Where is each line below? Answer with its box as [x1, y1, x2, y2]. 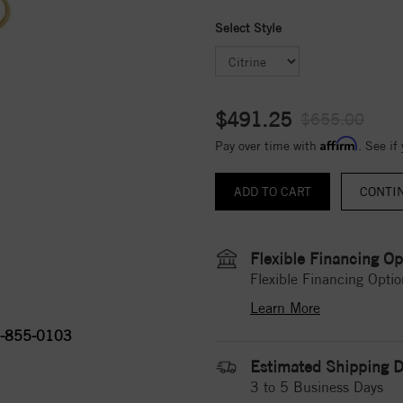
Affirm [320, 135, 358, 151]
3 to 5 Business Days [250, 378, 383, 396]
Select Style [215, 20, 282, 35]
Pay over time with [215, 138, 320, 153]
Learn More [250, 299, 320, 317]
